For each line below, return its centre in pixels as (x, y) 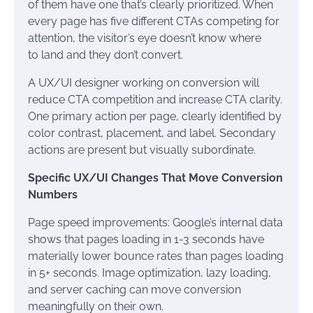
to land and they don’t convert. (105, 55)
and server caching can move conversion (134, 290)
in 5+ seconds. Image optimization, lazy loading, (150, 273)
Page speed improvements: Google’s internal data (155, 223)
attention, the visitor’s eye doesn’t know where (145, 38)
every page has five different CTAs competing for (154, 21)
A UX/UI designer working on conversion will (144, 83)
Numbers (53, 195)
